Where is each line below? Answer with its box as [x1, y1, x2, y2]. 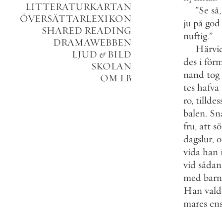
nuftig [183, 30, 207, 42]
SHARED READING [42, 24, 131, 37]
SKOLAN [91, 60, 131, 72]
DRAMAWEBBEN [53, 36, 131, 49]
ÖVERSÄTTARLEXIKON [20, 12, 131, 25]
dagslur [183, 133, 212, 145]
